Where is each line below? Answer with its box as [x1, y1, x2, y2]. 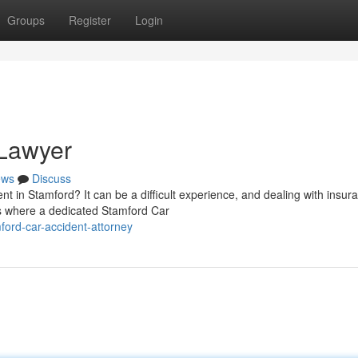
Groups [7, 12, 45, 28]
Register [69, 12, 111, 28]
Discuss [32, 170, 71, 186]
